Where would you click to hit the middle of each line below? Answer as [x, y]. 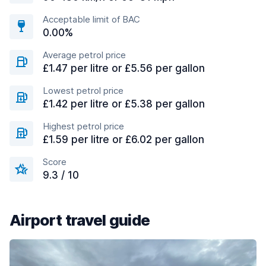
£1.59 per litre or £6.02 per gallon [123, 140]
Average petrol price [84, 55]
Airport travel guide [80, 220]
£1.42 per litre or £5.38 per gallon [124, 104]
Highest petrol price [83, 126]
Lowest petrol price [83, 91]
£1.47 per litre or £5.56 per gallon [124, 68]
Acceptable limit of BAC [91, 19]
